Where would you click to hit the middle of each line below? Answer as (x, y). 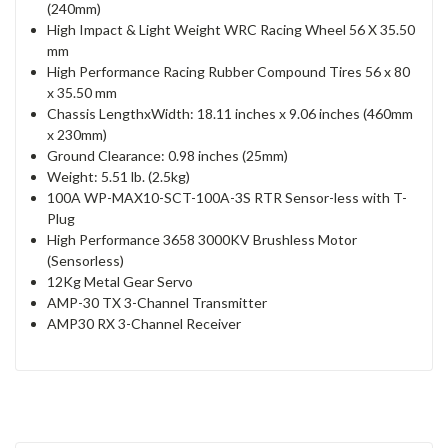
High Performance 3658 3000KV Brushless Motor (202, 240)
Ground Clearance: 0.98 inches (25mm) (168, 156)
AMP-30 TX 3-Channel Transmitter (157, 303)
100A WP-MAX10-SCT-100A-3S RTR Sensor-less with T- (227, 198)
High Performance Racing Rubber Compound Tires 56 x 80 (229, 72)
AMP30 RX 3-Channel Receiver (144, 324)
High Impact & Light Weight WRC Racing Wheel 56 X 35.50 (231, 30)
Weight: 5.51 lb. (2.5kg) (119, 177)
